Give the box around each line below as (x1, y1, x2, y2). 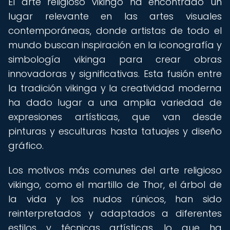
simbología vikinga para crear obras (8, 53, 222, 66)
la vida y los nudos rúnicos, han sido (8, 193, 222, 205)
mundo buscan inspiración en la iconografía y (8, 39, 222, 51)
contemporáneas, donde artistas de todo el (8, 24, 222, 37)
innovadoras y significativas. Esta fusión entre (8, 67, 222, 80)
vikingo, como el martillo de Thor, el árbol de (8, 178, 222, 191)
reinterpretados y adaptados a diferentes (8, 207, 222, 220)
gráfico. (8, 139, 44, 152)
